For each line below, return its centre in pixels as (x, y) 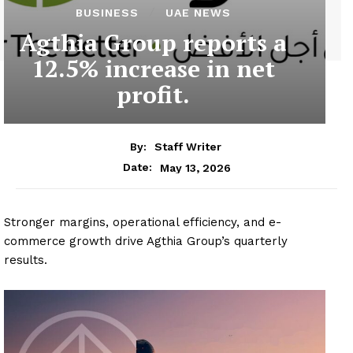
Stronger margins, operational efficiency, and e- (143, 223)
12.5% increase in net (153, 68)
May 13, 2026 (195, 167)
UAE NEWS (198, 12)
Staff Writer (188, 147)
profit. (153, 94)
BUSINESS (107, 12)
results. (26, 260)
